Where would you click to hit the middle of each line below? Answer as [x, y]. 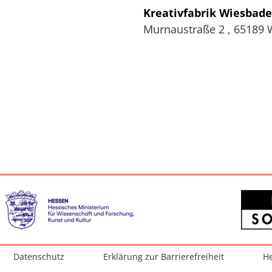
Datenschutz [39, 257]
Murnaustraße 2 [184, 29]
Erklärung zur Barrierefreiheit [164, 257]
